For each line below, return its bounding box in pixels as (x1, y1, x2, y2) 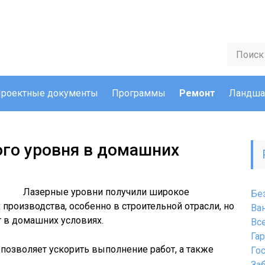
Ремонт (179, 88, 215, 99)
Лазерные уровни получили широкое (23, 186, 189, 198)
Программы (112, 88, 166, 99)
